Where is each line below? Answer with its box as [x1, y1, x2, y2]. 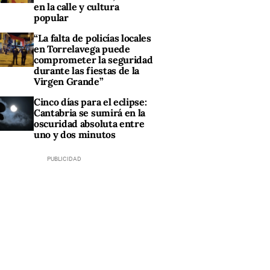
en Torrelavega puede [34, 43, 130, 55]
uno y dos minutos [34, 128, 116, 141]
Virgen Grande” [34, 75, 104, 88]
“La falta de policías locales [34, 32, 151, 45]
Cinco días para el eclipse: [34, 96, 147, 108]
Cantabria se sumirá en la [34, 107, 145, 119]
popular [34, 11, 69, 24]
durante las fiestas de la [34, 64, 139, 77]
